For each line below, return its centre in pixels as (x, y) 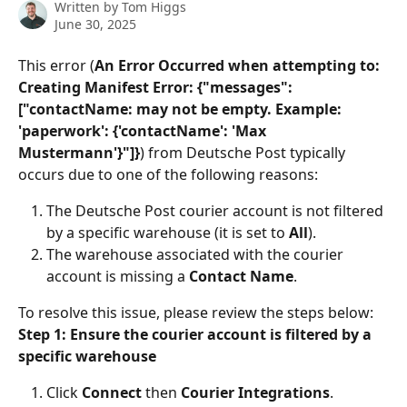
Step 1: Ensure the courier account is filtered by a (197, 335)
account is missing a (118, 276)
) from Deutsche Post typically (244, 153)
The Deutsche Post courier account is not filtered (217, 211)
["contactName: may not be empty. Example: (182, 109)
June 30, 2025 (95, 24)
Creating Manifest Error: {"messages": (157, 87)
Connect (112, 393)
